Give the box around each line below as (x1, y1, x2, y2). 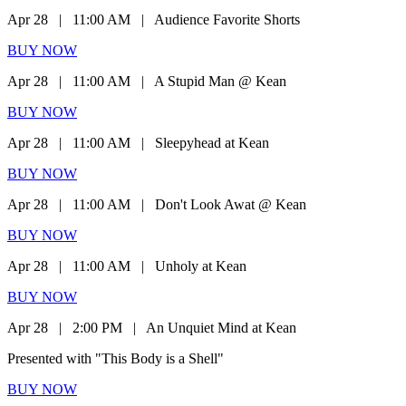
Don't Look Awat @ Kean (155, 196, 306, 212)
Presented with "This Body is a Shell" (7, 350, 224, 366)
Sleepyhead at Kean (155, 134, 269, 150)
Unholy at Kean (155, 257, 246, 274)
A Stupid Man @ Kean (154, 72, 286, 89)
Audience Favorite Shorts (154, 11, 300, 27)
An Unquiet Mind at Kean (146, 319, 296, 335)
